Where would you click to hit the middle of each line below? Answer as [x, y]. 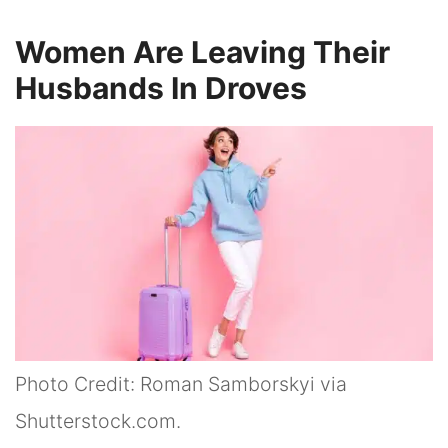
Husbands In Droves [161, 87]
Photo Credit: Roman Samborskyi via [181, 384]
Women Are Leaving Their [202, 51]
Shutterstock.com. [98, 421]
